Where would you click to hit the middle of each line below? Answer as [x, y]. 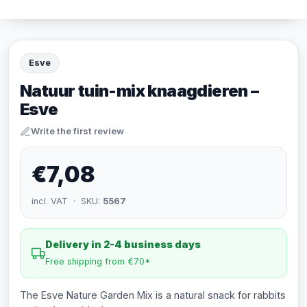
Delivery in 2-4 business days [123, 244]
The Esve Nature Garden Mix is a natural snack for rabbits [153, 295]
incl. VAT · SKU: [67, 201]
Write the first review [77, 131]
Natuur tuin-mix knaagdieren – [139, 91]
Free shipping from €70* [98, 261]
